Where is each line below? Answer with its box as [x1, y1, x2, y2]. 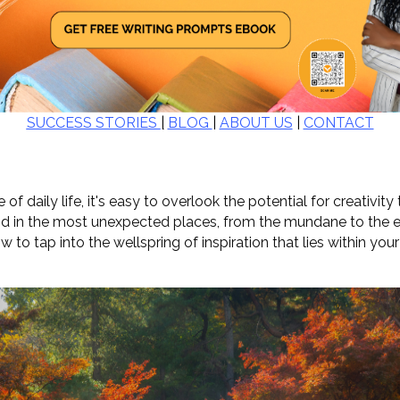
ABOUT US [219, 113, 293, 131]
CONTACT [303, 113, 374, 131]
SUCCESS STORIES [26, 113, 161, 131]
